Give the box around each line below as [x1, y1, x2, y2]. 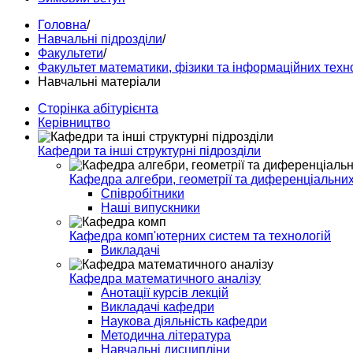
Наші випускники [101, 201, 200, 214]
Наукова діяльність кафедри [101, 314, 267, 328]
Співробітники [101, 187, 184, 200]
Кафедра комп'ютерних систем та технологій [69, 229, 331, 243]
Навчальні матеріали [38, 75, 161, 88]
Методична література [101, 329, 231, 342]
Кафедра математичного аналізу [69, 272, 261, 285]
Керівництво [38, 116, 110, 129]
